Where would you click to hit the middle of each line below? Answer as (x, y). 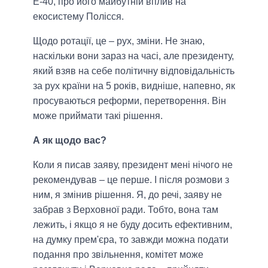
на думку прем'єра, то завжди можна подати (131, 239)
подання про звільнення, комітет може (118, 254)
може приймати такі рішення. (98, 115)
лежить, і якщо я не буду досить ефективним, (133, 224)
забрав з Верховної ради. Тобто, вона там (126, 209)
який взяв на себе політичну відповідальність (134, 71)
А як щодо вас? (70, 140)
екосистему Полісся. (78, 16)
